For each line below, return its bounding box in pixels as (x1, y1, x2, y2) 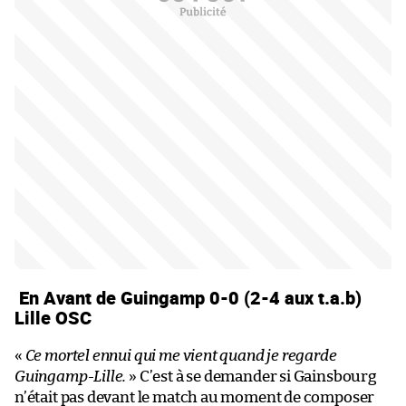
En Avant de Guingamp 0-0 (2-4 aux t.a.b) (14, 285, 362, 311)
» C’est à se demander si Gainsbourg (126, 369, 377, 385)
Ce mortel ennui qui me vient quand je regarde (24, 348, 337, 364)
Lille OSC (14, 304, 96, 331)
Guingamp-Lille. (14, 369, 127, 385)
